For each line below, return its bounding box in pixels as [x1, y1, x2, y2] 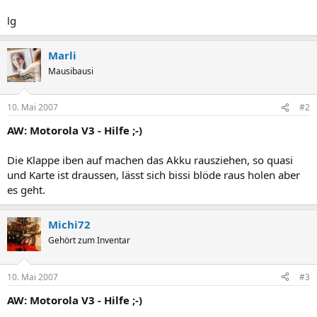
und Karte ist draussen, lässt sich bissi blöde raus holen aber [7, 168, 300, 182]
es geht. [7, 183, 45, 197]
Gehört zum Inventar [48, 234, 130, 246]
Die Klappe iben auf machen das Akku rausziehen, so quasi [7, 153, 293, 167]
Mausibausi [48, 64, 93, 77]
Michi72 [48, 217, 91, 231]
